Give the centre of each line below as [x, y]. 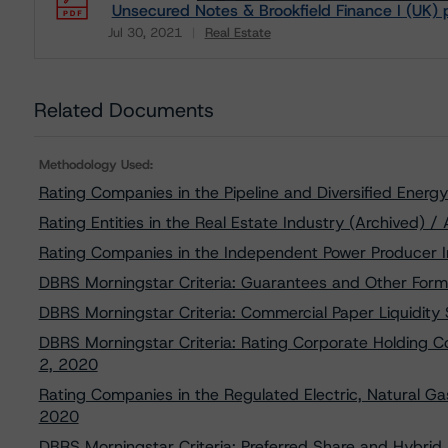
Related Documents [123, 110]
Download [142, 46]
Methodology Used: [95, 164]
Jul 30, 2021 [144, 32]
